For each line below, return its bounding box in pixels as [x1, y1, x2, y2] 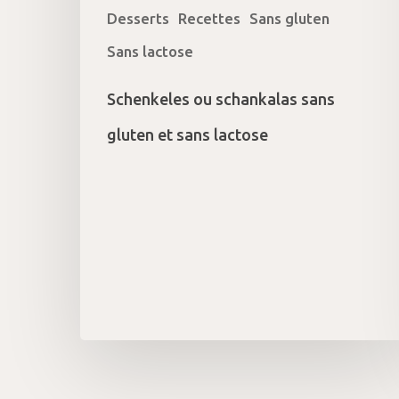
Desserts [107, 10, 169, 28]
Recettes [178, 10, 240, 28]
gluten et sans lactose [107, 126, 268, 144]
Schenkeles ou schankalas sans [107, 90, 335, 109]
